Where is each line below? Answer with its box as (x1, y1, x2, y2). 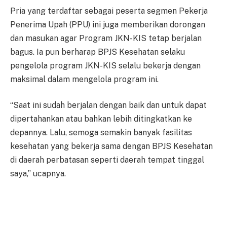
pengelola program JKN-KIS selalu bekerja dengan (10, 60, 201, 70)
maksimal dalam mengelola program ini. (10, 74, 159, 84)
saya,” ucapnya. (10, 169, 66, 179)
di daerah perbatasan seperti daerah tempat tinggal (10, 155, 204, 165)
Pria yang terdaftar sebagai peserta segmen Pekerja (10, 6, 208, 16)
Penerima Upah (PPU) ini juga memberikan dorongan (10, 19, 205, 29)
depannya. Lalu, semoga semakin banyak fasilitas (10, 128, 192, 138)
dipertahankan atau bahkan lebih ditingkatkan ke (10, 114, 192, 124)
